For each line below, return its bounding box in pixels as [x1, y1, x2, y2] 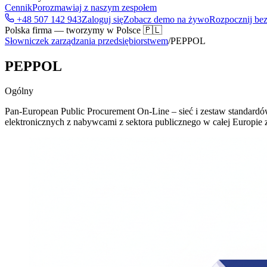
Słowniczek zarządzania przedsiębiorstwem [5, 35, 168, 46]
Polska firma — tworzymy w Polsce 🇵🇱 [5, 24, 162, 35]
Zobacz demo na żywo [123, 14, 209, 24]
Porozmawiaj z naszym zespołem [32, 2, 157, 13]
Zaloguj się [82, 14, 123, 24]
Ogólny [5, 86, 33, 97]
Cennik [5, 2, 32, 13]
